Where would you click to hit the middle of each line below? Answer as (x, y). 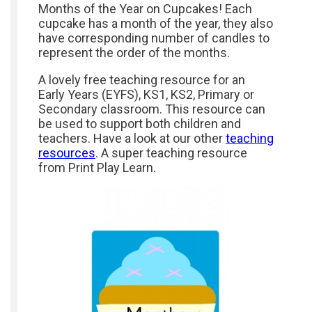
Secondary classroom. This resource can (152, 109)
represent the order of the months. (134, 53)
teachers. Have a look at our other (132, 138)
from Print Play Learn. (97, 167)
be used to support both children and (140, 124)
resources (67, 153)
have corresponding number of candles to (154, 38)
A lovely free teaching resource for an (142, 80)
